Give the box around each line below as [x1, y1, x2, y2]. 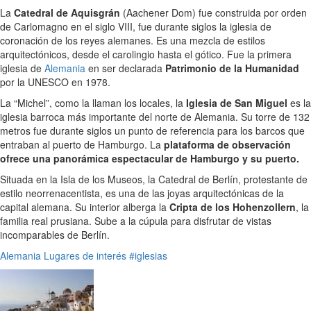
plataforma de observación [164, 137, 291, 152]
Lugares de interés [44, 249, 126, 263]
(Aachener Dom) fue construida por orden [120, 6, 307, 20]
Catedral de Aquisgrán [14, 6, 120, 20]
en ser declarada [85, 61, 165, 76]
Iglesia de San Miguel [186, 96, 287, 110]
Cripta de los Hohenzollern [169, 200, 296, 215]
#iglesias [129, 249, 167, 263]
